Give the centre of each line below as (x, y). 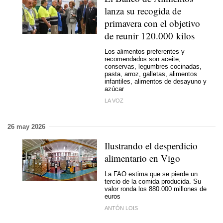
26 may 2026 (26, 126)
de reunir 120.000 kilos (150, 35)
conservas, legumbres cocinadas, (153, 67)
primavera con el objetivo (152, 23)
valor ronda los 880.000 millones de (156, 189)
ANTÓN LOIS (121, 208)
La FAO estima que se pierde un (151, 174)
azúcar (114, 89)
